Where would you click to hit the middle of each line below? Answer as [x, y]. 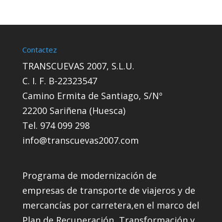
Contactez [39, 50]
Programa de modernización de [89, 176]
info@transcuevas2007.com [80, 140]
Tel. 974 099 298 [56, 125]
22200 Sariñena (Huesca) [74, 111]
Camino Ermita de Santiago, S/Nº [92, 96]
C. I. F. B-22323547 [59, 81]
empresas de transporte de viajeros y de [109, 191]
